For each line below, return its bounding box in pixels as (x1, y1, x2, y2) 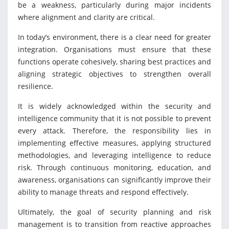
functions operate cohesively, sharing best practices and (18, 57, 211, 67)
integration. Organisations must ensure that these (18, 44, 211, 55)
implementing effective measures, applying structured (18, 138, 211, 148)
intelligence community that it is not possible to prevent (18, 113, 211, 124)
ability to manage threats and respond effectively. (18, 187, 189, 197)
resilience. (18, 81, 53, 91)
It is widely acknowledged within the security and (18, 101, 211, 111)
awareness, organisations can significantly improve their (18, 175, 211, 185)
